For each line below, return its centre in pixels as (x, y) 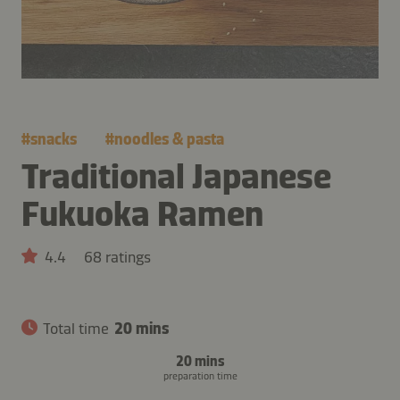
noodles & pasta (169, 139)
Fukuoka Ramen (142, 213)
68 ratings (117, 257)
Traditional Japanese (176, 175)
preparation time (200, 375)
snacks (54, 139)
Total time (76, 328)
